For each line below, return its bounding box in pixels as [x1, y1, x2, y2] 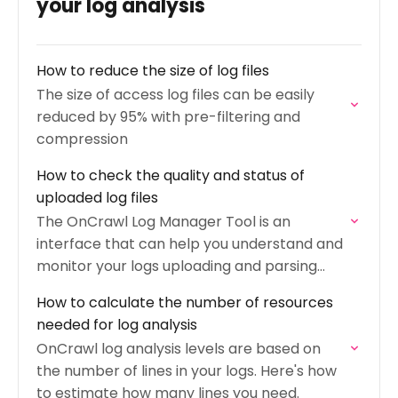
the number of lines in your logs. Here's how [36, 361, 337, 381]
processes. [36, 278, 112, 298]
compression [36, 129, 128, 149]
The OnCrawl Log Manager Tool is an [36, 211, 291, 232]
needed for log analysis [36, 314, 197, 335]
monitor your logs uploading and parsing [36, 256, 317, 276]
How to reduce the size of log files [36, 60, 269, 81]
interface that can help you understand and [36, 234, 343, 254]
